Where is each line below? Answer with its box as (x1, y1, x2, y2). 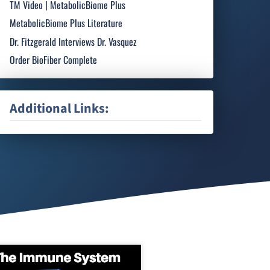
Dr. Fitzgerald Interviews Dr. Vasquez (10, 34, 137, 49)
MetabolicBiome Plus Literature (10, 16, 123, 31)
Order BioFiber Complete (10, 52, 98, 67)
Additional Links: (10, 99, 110, 118)
